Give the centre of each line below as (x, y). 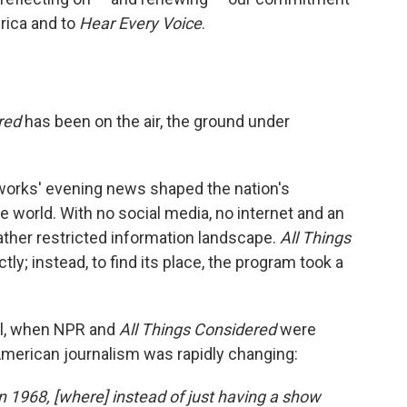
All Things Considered (198, 329)
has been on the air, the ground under (155, 121)
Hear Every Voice (140, 23)
